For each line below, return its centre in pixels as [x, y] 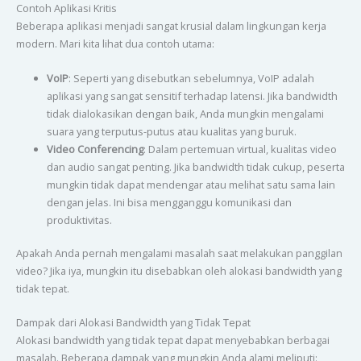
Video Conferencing [95, 149]
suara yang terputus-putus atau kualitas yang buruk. [171, 131]
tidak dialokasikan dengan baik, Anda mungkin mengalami [185, 113]
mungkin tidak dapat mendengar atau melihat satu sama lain [191, 184]
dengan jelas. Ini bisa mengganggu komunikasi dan [169, 202]
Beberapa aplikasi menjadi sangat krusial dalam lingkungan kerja [171, 26]
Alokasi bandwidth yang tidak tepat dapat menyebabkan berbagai [172, 340]
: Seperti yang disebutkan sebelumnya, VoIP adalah [191, 78]
